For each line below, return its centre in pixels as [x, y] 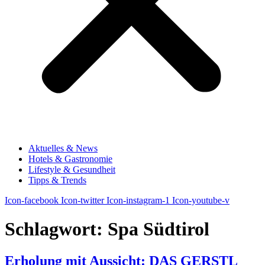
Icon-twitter [83, 200]
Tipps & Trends [57, 180]
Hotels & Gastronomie [70, 159]
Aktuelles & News [63, 148]
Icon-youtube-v [201, 200]
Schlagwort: [56, 229]
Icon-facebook [32, 200]
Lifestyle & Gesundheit [72, 169]
